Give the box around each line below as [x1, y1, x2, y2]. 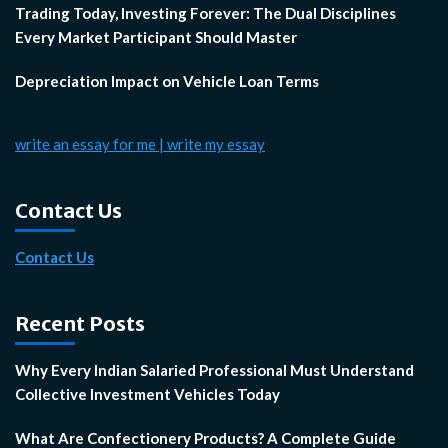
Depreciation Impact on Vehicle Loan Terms [15, 71, 319, 90]
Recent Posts [15, 310, 145, 336]
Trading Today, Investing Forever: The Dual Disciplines [15, 3, 396, 22]
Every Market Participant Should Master [15, 27, 297, 46]
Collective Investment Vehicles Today [15, 384, 280, 403]
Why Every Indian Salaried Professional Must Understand [15, 360, 414, 379]
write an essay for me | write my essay [15, 134, 265, 153]
